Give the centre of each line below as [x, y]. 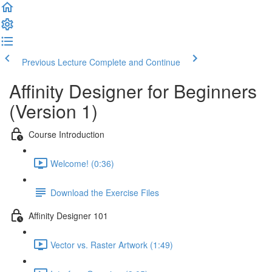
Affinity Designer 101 [68, 215]
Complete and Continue [135, 62]
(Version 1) [53, 111]
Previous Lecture [54, 62]
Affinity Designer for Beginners [133, 91]
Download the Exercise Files [105, 192]
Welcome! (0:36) [82, 163]
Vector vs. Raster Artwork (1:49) [112, 244]
